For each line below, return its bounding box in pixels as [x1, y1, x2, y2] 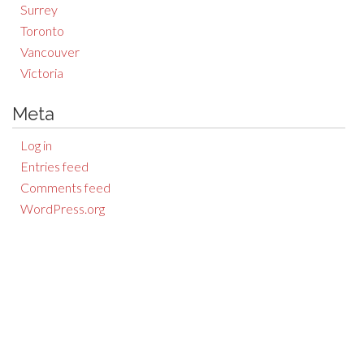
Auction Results [19, 317, 183, 344]
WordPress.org [20, 201, 106, 216]
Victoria [20, 65, 64, 80]
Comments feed [20, 180, 111, 195]
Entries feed [20, 158, 89, 174]
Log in [20, 137, 53, 153]
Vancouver [20, 44, 80, 59]
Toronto [20, 23, 65, 38]
